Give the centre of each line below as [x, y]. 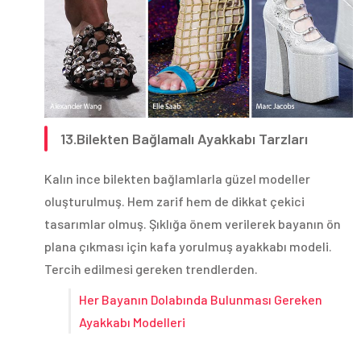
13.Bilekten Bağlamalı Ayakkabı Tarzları [184, 139]
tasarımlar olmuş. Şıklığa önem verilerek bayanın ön [193, 224]
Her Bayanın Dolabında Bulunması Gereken [201, 300]
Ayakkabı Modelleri [132, 322]
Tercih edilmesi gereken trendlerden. [151, 269]
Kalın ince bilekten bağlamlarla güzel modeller [177, 179]
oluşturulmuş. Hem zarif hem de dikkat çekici [174, 201]
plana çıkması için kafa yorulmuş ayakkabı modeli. [188, 247]
